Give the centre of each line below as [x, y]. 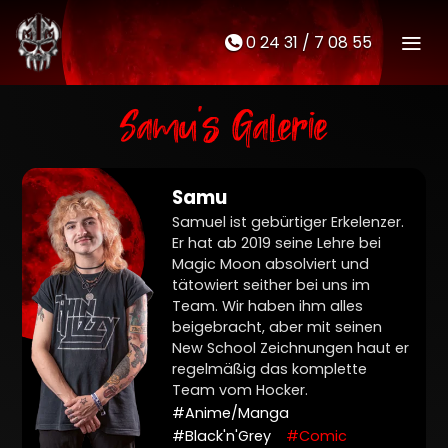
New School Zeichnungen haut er [290, 348]
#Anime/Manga [230, 413]
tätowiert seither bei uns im [270, 285]
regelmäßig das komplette [269, 369]
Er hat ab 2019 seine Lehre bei [276, 243]
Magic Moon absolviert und [270, 264]
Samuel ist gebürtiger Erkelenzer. [287, 222]
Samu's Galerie [223, 128]
